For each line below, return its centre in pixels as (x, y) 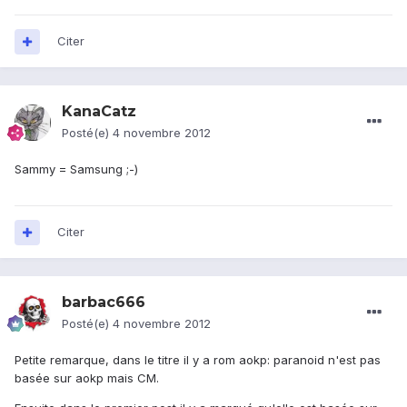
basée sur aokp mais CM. (87, 378)
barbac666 (104, 303)
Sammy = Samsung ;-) (76, 169)
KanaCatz (99, 112)
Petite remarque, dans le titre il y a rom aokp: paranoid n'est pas (198, 360)
